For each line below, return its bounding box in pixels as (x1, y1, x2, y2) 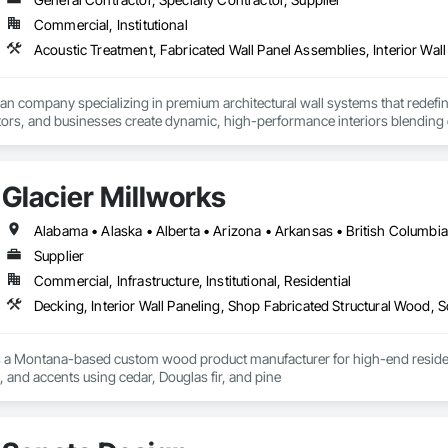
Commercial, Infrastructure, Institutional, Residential (33, 272, 352, 290)
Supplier (33, 247, 85, 265)
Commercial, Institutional (33, 16, 188, 34)
